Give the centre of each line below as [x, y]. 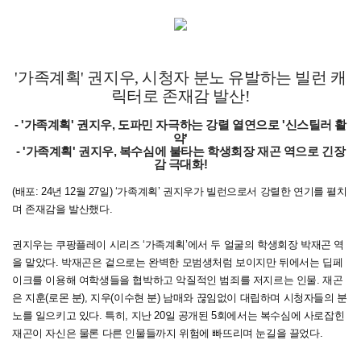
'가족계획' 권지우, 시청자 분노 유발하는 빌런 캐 [180, 77]
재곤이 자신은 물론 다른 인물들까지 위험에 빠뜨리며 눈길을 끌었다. [169, 334]
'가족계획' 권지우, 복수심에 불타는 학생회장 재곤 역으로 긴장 [184, 152]
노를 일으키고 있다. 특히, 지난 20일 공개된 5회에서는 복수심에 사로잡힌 [178, 316]
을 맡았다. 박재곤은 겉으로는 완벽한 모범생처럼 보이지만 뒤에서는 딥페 [178, 263]
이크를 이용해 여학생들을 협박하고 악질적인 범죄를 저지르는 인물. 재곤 [178, 280]
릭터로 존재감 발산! [180, 96]
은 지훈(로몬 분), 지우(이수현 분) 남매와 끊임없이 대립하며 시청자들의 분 [180, 298]
